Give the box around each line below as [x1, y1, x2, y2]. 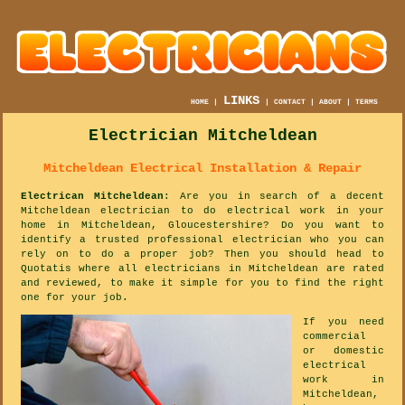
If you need [303, 316, 384, 327]
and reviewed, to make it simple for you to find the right [21, 277, 384, 288]
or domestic [303, 344, 384, 356]
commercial [303, 330, 366, 342]
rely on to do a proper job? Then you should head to [21, 248, 384, 259]
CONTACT [274, 97, 306, 106]
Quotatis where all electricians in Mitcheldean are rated [21, 262, 384, 274]
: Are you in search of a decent [163, 190, 384, 202]
